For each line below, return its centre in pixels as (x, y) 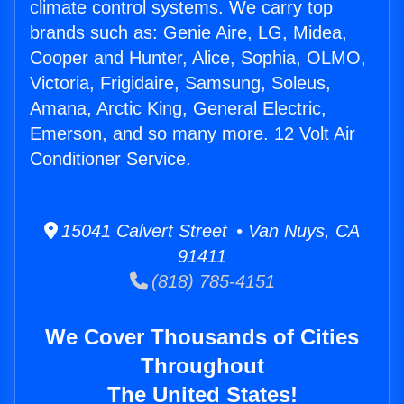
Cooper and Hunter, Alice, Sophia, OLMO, (198, 58)
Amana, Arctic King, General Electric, (178, 109)
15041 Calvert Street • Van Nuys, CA (209, 231)
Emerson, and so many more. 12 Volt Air (193, 134)
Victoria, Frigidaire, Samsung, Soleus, (180, 83)
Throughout (202, 366)
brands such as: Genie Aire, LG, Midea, (188, 33)
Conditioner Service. (110, 159)
